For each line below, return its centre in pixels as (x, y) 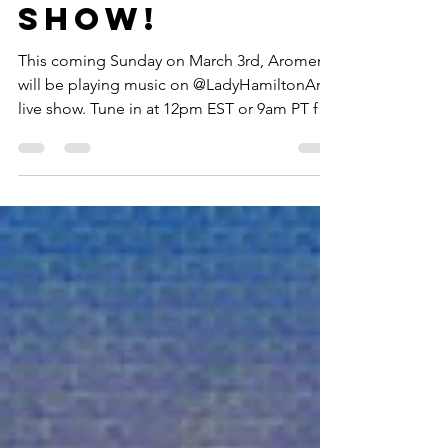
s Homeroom (160, 76)
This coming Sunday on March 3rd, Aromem (174, 156)
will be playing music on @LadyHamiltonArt (172, 180)
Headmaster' (167, 37)
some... (44, 228)
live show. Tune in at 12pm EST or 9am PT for (54, 204)
